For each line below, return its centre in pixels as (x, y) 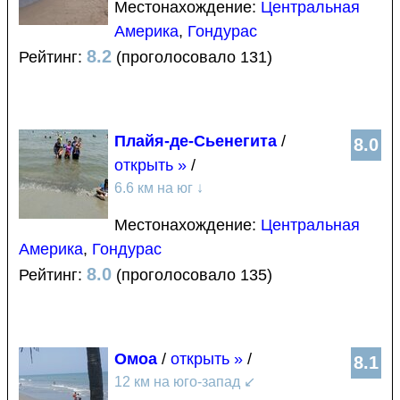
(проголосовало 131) (192, 57)
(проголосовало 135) (192, 275)
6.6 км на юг (155, 187)
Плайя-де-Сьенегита (196, 141)
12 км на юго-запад (179, 381)
